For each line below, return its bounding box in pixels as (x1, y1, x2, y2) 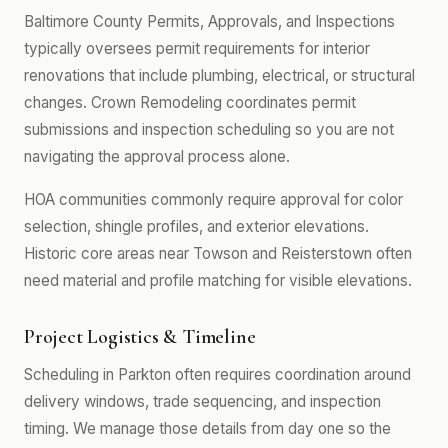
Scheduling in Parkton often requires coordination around (24, 365, 411, 384)
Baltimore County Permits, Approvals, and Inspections (24, 12, 395, 31)
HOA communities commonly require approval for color (24, 190, 403, 209)
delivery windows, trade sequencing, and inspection (24, 392, 381, 411)
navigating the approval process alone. (24, 147, 290, 166)
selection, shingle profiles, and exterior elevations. (24, 217, 369, 236)
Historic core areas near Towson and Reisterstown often (24, 244, 412, 263)
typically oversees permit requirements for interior (24, 39, 370, 58)
